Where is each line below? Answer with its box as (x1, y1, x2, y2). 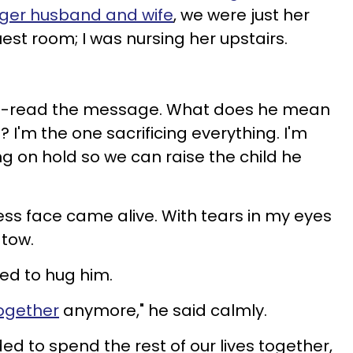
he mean (258, 98, 330, 121)
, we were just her (173, 4, 310, 26)
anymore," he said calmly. (59, 299, 267, 321)
